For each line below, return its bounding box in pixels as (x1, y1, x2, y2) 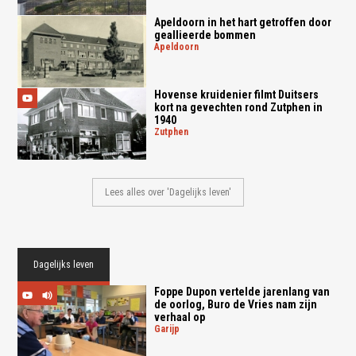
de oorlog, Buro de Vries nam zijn (153, 298, 317, 311)
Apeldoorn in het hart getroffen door (153, 15, 331, 29)
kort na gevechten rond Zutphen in (153, 101, 323, 114)
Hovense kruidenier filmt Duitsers (153, 88, 319, 102)
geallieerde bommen (153, 28, 256, 41)
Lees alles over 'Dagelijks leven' (105, 187, 232, 199)
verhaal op (153, 311, 205, 324)
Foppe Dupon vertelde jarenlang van (153, 285, 330, 299)
